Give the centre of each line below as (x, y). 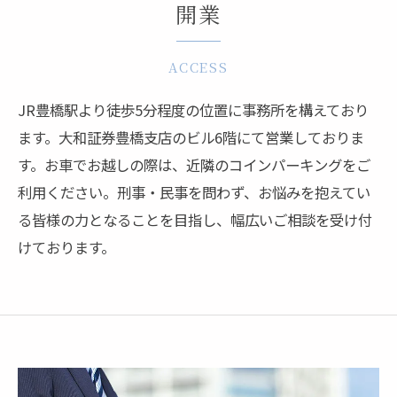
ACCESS (198, 67)
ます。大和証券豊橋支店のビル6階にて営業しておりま (191, 137)
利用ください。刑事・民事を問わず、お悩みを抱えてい (194, 192)
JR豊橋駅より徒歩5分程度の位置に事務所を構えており (193, 110)
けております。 (66, 247)
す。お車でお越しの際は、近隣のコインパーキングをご (194, 165)
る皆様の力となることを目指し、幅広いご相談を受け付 (195, 220)
